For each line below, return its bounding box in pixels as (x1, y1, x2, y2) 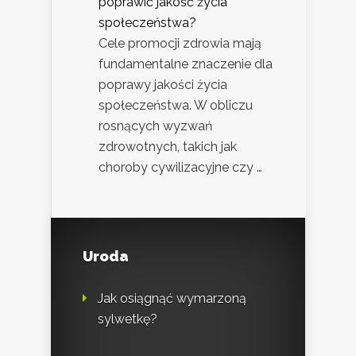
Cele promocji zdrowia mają (99, 36, 261, 52)
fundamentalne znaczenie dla (99, 56, 273, 72)
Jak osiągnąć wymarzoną (98, 291, 246, 307)
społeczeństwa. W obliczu (99, 98, 253, 114)
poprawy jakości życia (99, 77, 227, 93)
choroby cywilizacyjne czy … (99, 160, 262, 176)
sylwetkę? (98, 311, 157, 327)
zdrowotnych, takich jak (99, 139, 237, 155)
